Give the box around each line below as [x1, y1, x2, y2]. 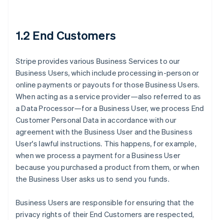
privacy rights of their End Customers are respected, [16, 209, 194, 219]
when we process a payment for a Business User [16, 150, 181, 160]
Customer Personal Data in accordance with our [16, 115, 177, 125]
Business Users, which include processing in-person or [16, 68, 199, 78]
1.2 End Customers [16, 27, 116, 43]
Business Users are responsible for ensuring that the [16, 197, 194, 207]
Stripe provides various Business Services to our [16, 56, 180, 66]
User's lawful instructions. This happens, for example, [16, 138, 196, 148]
